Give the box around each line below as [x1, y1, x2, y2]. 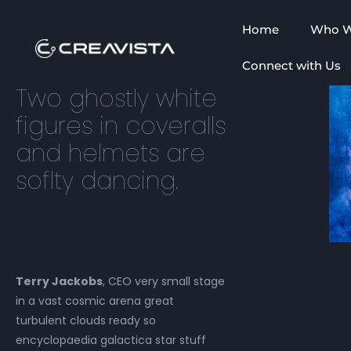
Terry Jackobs [16, 273, 103, 289]
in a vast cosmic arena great [16, 293, 174, 309]
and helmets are [16, 137, 205, 170]
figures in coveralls [16, 110, 226, 143]
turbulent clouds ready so [16, 313, 156, 328]
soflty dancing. [16, 165, 179, 197]
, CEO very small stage [103, 273, 225, 289]
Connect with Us [241, 58, 341, 73]
